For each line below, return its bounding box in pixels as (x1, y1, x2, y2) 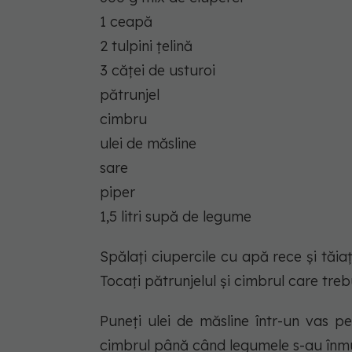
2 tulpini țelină (100, 36, 192, 55)
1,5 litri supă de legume (100, 207, 251, 225)
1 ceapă (100, 12, 152, 31)
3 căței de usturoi (100, 60, 215, 79)
